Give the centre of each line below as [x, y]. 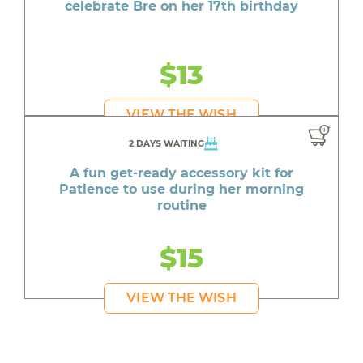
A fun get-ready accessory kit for [181, 173]
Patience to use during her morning [181, 190]
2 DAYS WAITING [167, 144]
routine [181, 206]
